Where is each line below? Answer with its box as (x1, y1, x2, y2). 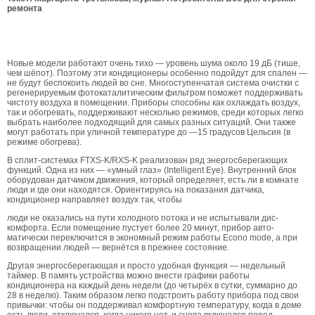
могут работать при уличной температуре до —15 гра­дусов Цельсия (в (7, 127, 290, 137)
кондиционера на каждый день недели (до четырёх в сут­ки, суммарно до (7, 281, 297, 290)
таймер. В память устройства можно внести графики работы (7, 271, 250, 281)
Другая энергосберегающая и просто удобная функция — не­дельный (7, 261, 285, 271)
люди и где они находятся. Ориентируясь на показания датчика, (7, 185, 264, 195)
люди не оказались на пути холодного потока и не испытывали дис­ (7, 213, 278, 223)
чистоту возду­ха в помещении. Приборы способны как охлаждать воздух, (7, 98, 300, 108)
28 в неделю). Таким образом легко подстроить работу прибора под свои (7, 290, 299, 300)
